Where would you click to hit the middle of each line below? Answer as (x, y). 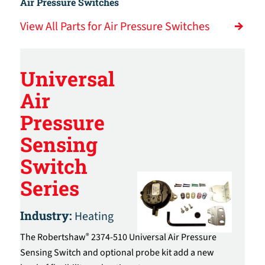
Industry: (47, 215)
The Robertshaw (53, 237)
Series (49, 188)
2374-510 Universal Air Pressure (153, 237)
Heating (94, 216)
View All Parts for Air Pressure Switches (114, 27)
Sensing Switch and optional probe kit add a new (117, 252)
